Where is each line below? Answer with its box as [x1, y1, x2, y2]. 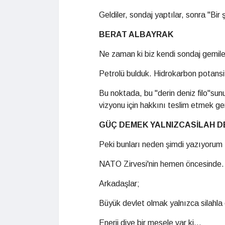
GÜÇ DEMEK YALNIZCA [99, 121, 191, 129]
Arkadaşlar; [99, 179, 140, 188]
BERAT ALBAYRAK [99, 30, 173, 39]
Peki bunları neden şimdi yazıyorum [99, 140, 222, 149]
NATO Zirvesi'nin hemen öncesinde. [99, 160, 224, 168]
